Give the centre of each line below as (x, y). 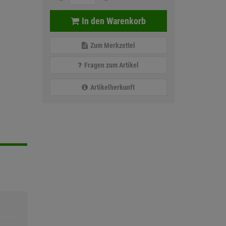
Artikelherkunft (113, 87)
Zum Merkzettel (112, 45)
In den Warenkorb (114, 21)
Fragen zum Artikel (112, 65)
